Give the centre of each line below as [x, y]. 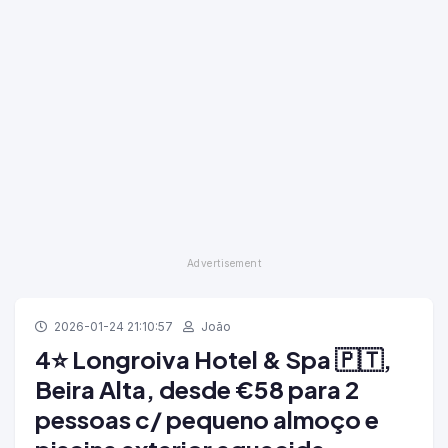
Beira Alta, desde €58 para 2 [197, 389]
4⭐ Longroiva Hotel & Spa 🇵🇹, [213, 359]
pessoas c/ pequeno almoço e [207, 419]
